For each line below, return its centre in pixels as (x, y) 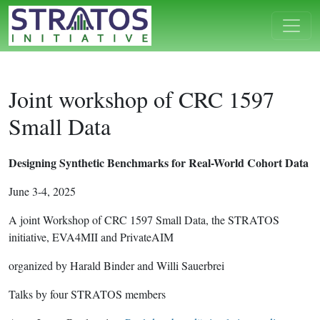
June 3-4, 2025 (42, 191)
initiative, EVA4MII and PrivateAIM (91, 237)
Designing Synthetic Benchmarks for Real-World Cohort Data (159, 163)
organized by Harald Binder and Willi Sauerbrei (116, 266)
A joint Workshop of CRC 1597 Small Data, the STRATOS (144, 220)
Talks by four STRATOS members (87, 294)
